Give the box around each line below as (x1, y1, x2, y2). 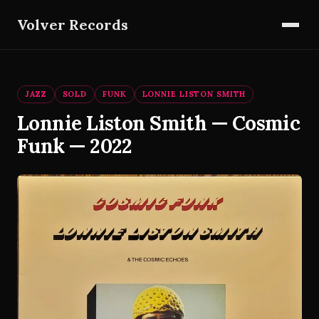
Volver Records (17, 15, 128, 33)
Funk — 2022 (17, 133, 132, 159)
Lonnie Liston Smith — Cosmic (17, 110, 300, 136)
